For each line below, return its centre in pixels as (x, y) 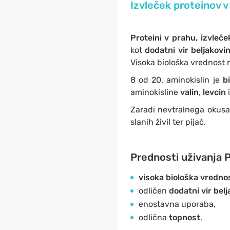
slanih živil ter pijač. (168, 122)
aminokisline (155, 92)
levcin (214, 92)
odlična (154, 217)
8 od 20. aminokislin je (176, 80)
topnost (184, 217)
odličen (154, 191)
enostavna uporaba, (177, 204)
